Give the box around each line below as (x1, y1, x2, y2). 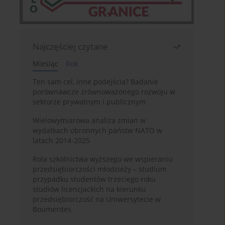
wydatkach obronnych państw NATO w (33, 126, 163, 136)
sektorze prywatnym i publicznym (33, 97, 146, 107)
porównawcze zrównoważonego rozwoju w (33, 87, 176, 97)
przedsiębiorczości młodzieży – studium (33, 164, 167, 174)
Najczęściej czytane (33, 41, 108, 53)
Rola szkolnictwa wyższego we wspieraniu (33, 154, 173, 164)
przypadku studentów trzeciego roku (33, 174, 156, 184)
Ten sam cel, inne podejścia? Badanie (33, 77, 159, 87)
